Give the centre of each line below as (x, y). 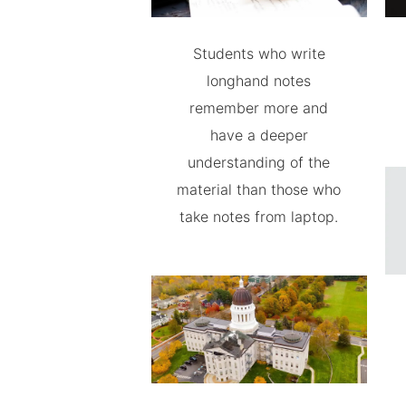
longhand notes (259, 81)
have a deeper (259, 135)
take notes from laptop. (259, 217)
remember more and (259, 108)
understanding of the (259, 163)
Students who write (259, 54)
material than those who (259, 190)
